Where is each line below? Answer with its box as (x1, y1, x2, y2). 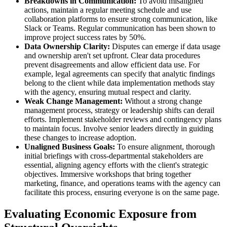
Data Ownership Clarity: (24, 42, 110, 51)
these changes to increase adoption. (24, 133, 136, 142)
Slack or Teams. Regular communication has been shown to (24, 24, 215, 33)
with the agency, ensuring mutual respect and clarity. (24, 88, 191, 97)
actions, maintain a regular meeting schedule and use (24, 6, 192, 15)
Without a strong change (123, 97, 202, 106)
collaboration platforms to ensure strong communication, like (24, 15, 217, 24)
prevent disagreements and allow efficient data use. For (24, 60, 200, 69)
